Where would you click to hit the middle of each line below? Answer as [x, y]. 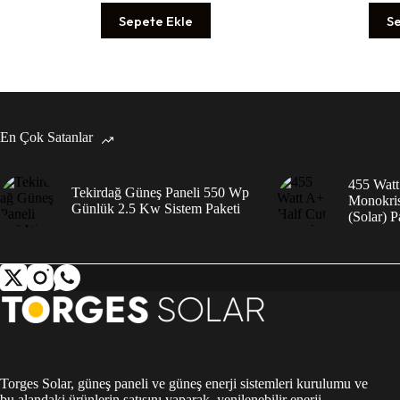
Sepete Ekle [156, 21]
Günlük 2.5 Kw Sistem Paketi [156, 209]
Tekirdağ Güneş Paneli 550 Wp [160, 193]
